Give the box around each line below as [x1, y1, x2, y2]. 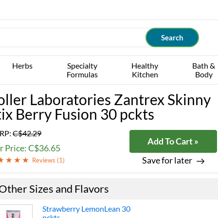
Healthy [131, 61, 159, 70]
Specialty [67, 61, 97, 70]
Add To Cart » [147, 136, 199, 146]
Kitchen [131, 70, 158, 79]
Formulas [66, 70, 98, 79]
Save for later [142, 155, 192, 165]
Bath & [192, 61, 216, 70]
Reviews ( [32, 156, 59, 164]
